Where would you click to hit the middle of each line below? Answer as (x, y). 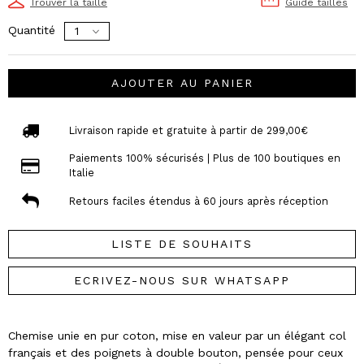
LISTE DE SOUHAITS (182, 244)
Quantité (32, 30)
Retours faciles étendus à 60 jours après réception (198, 201)
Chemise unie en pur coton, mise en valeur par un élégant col (177, 336)
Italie (81, 173)
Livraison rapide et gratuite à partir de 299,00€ (188, 130)
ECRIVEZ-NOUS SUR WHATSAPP (182, 281)
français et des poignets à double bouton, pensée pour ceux (175, 353)
